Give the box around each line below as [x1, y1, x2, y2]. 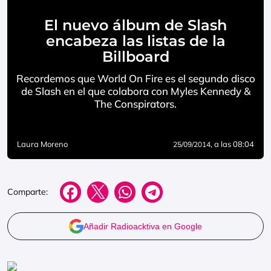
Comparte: [7, 186, 48, 197]
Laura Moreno [17, 139, 68, 149]
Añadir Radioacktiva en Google [83, 221, 202, 231]
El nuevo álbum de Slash [44, 16, 227, 34]
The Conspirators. [94, 97, 177, 110]
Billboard [102, 48, 169, 65]
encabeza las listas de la [45, 32, 226, 50]
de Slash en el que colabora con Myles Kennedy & [21, 85, 250, 97]
